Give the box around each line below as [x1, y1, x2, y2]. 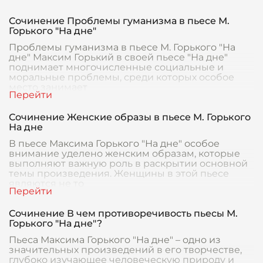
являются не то [9, 178, 84, 189]
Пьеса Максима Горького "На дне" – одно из [9, 234, 221, 245]
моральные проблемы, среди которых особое [9, 72, 234, 83]
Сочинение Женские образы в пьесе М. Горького [9, 112, 251, 123]
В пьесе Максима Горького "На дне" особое [9, 138, 220, 149]
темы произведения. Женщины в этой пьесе [9, 168, 229, 179]
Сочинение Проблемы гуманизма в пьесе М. [9, 15, 230, 26]
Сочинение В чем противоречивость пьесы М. [9, 208, 238, 219]
